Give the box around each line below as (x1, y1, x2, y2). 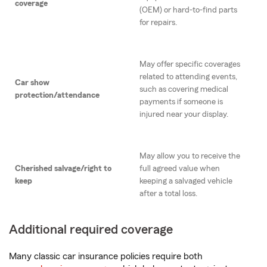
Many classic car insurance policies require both (9, 252, 203, 262)
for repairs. (139, 18, 177, 27)
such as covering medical (139, 85, 228, 94)
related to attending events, (139, 73, 237, 82)
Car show (15, 79, 49, 88)
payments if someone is (139, 98, 223, 107)
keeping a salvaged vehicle (139, 177, 232, 186)
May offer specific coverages (139, 60, 240, 69)
